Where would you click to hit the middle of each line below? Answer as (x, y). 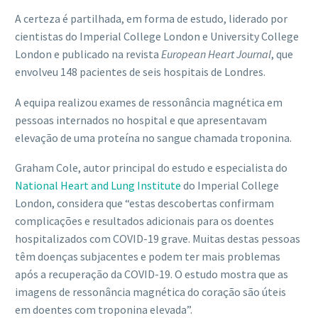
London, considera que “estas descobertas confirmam (144, 203)
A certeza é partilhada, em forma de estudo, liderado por (151, 18)
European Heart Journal (216, 54)
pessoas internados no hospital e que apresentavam (141, 120)
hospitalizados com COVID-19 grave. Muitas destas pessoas (158, 239)
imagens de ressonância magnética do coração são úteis (150, 292)
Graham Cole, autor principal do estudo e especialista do (151, 168)
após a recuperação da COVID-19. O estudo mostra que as (152, 274)
